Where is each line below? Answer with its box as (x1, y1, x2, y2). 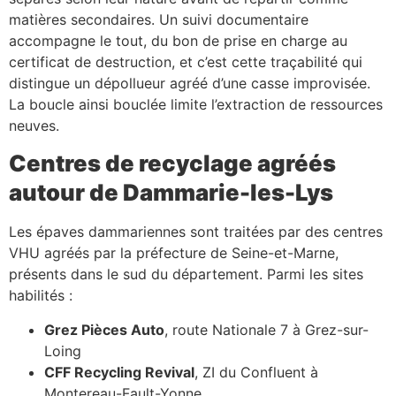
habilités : (9, 286, 72, 305)
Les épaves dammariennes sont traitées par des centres (9, 223, 383, 241)
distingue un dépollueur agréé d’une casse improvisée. (9, 73, 370, 92)
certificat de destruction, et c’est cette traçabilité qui (9, 52, 362, 71)
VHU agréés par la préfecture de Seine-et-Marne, (9, 244, 339, 263)
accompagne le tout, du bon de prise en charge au (9, 31, 347, 49)
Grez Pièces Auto (44, 320, 164, 339)
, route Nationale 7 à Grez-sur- (164, 320, 369, 339)
